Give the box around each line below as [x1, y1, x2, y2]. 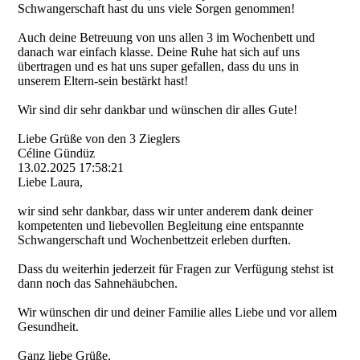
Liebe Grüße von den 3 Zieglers [18, 132, 181, 145]
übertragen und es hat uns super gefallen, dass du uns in [18, 59, 300, 73]
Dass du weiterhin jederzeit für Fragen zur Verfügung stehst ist [18, 262, 334, 276]
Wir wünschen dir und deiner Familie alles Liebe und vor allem [18, 305, 337, 319]
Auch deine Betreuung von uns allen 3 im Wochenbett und [18, 31, 316, 44]
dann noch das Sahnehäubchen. [18, 276, 178, 290]
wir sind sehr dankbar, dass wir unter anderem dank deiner [18, 204, 313, 218]
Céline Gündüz [18, 146, 96, 160]
